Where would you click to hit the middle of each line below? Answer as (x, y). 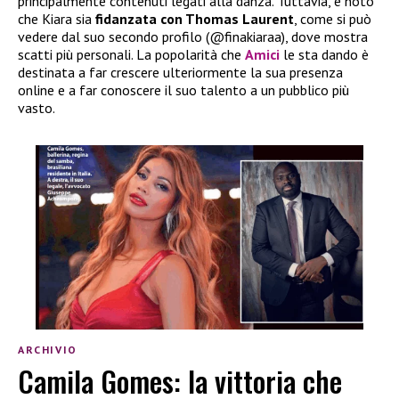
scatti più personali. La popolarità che (131, 54)
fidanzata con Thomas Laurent (195, 18)
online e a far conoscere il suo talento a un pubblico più (183, 90)
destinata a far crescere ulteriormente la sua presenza (180, 72)
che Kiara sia (57, 18)
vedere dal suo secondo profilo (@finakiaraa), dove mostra (193, 36)
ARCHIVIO (48, 350)
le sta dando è (326, 54)
